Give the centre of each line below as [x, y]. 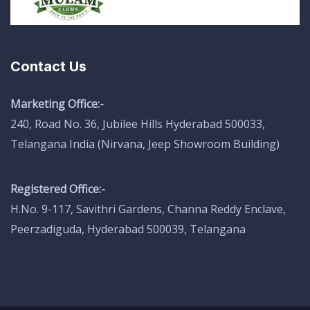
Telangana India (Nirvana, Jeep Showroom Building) [145, 144]
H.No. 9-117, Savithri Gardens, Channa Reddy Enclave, [148, 209]
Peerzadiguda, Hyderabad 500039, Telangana [128, 229]
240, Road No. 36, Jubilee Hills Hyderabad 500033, [138, 124]
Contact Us [48, 67]
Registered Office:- [58, 189]
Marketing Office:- [57, 104]
